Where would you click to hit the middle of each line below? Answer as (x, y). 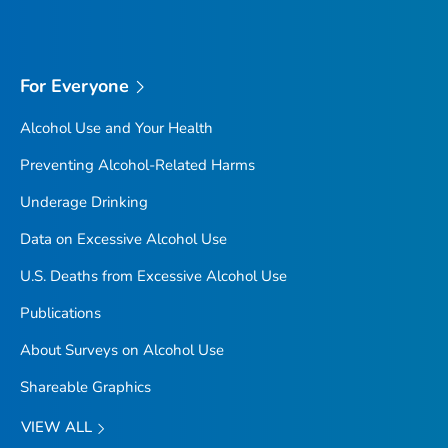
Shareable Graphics (85, 387)
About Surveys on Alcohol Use (121, 350)
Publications (60, 313)
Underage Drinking (83, 202)
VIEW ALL (58, 427)
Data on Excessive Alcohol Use (123, 239)
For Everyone (74, 85)
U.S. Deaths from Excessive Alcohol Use (153, 276)
